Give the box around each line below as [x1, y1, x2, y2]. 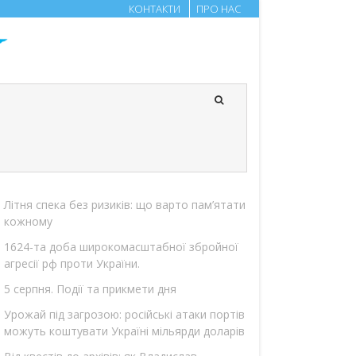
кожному [4, 213, 52, 229]
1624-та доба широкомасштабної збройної [4, 238, 238, 254]
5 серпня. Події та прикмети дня [4, 281, 176, 296]
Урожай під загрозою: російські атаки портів [4, 306, 245, 322]
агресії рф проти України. [4, 255, 140, 271]
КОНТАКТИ [129, 2, 180, 16]
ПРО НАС [196, 2, 241, 16]
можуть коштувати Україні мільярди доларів [4, 323, 245, 339]
